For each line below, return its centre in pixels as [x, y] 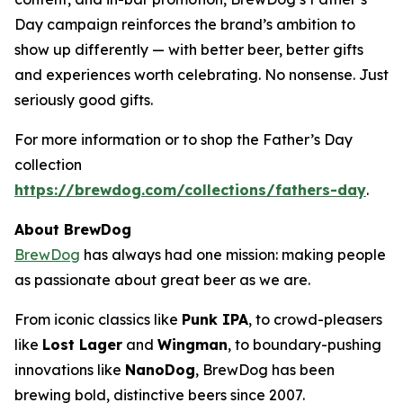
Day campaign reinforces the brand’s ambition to [185, 25]
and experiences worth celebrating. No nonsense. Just [201, 75]
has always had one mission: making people [233, 255]
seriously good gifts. [84, 100]
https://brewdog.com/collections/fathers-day [190, 190]
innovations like [70, 370]
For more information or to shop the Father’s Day [184, 140]
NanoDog [160, 370]
